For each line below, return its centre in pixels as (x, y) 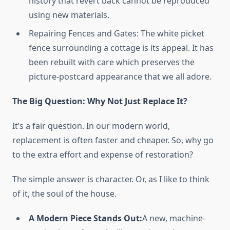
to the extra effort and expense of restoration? (103, 155)
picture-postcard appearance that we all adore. (120, 77)
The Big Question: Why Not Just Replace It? (100, 101)
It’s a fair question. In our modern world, (91, 126)
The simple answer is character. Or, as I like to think (111, 179)
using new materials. (69, 15)
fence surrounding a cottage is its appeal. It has (121, 48)
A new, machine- (174, 218)
